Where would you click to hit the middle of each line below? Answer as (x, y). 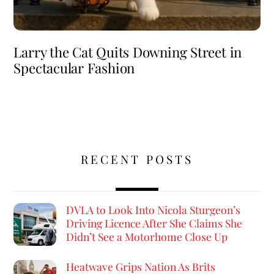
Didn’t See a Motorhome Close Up (146, 236)
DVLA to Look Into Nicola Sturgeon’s (153, 209)
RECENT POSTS (137, 159)
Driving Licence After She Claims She (154, 223)
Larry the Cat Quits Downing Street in (128, 52)
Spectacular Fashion (74, 68)
